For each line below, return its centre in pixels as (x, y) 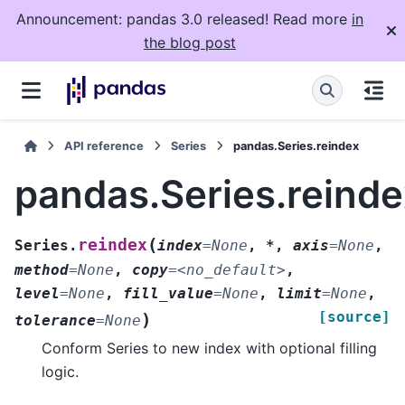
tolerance (55, 321)
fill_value (168, 294)
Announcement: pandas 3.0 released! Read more (184, 19)
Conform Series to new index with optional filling (209, 348)
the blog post (190, 42)
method (42, 270)
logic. (60, 372)
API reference (104, 146)
